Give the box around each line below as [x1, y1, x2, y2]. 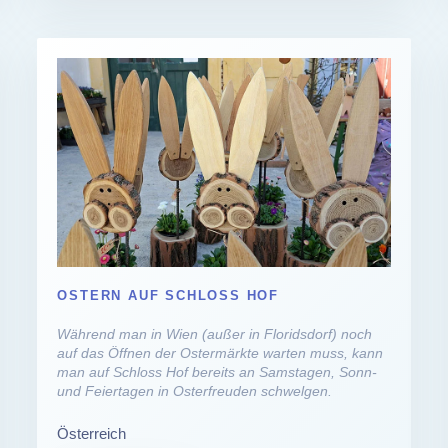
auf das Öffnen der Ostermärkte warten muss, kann [57, 344, 384, 361]
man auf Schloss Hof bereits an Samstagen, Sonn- [57, 363, 378, 380]
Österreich [57, 424, 127, 442]
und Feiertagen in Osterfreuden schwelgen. [57, 382, 333, 399]
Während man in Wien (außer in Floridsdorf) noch [57, 325, 373, 342]
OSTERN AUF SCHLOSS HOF [57, 287, 279, 303]
